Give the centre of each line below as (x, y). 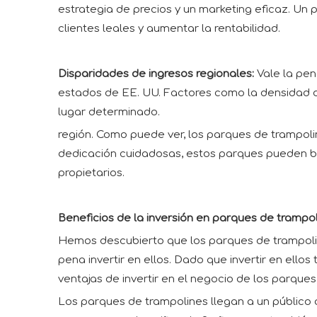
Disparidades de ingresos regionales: (156, 74)
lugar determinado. (109, 113)
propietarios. (91, 173)
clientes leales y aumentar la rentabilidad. (169, 29)
